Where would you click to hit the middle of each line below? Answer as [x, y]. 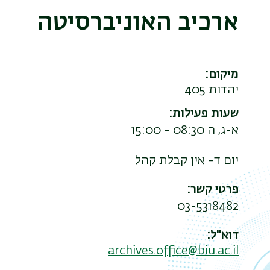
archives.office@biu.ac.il [173, 251]
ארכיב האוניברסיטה [138, 23]
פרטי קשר [215, 190]
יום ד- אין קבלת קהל [187, 161]
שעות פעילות [206, 114]
